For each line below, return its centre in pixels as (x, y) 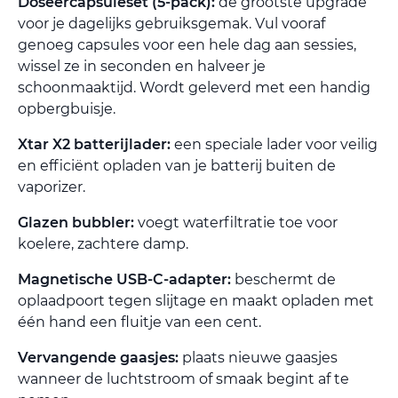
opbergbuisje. (67, 108)
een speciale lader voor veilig (274, 144)
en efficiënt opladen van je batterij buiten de (177, 165)
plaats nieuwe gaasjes (258, 357)
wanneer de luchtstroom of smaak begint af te (183, 378)
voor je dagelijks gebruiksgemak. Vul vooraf (171, 23)
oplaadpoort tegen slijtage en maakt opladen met (196, 300)
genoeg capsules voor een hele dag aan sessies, (187, 44)
